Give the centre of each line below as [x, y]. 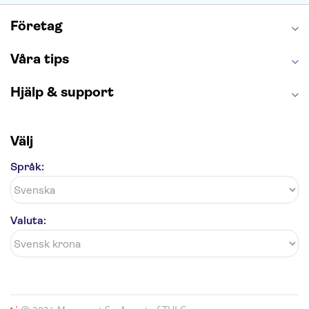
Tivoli [122, 10]
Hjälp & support [62, 92]
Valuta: [28, 220]
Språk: [27, 167]
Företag [37, 26]
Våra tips [40, 59]
